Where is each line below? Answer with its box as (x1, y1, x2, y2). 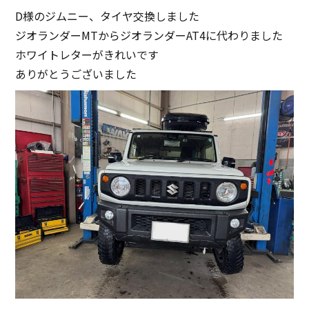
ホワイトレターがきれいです (15, 46, 159, 63)
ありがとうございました (15, 66, 137, 82)
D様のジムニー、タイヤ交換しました (15, 8, 200, 24)
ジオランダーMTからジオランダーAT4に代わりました (15, 27, 283, 43)
